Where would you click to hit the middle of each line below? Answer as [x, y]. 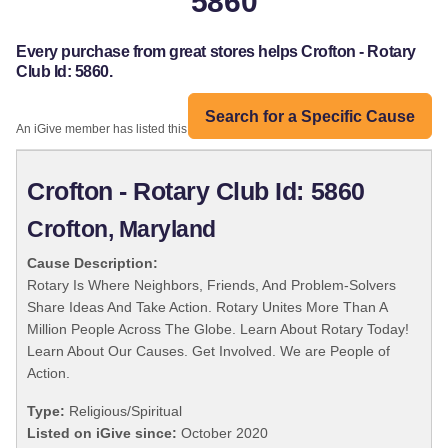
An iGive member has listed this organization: [138, 129]
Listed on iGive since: [102, 433]
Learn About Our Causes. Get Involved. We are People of [208, 351]
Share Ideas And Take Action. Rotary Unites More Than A [207, 307]
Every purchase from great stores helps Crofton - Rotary [216, 52]
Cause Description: [92, 263]
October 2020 [222, 433]
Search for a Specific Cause [310, 116]
